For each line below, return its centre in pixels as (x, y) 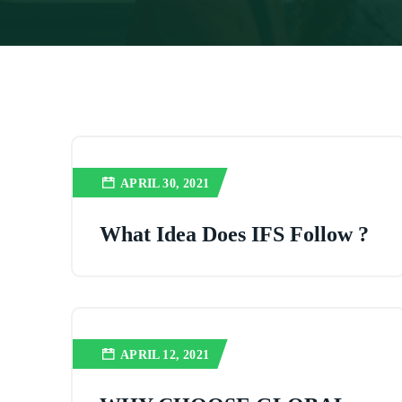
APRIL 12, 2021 (165, 355)
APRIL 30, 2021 (165, 184)
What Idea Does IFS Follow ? (235, 234)
